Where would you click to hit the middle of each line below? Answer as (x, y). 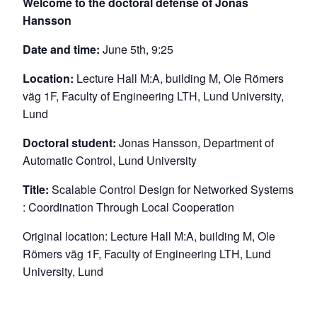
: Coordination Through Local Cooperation (128, 207)
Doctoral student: (71, 143)
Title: (37, 189)
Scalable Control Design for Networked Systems (173, 189)
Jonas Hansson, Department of (196, 143)
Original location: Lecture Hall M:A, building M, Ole (149, 236)
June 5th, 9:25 (137, 49)
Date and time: (61, 49)
